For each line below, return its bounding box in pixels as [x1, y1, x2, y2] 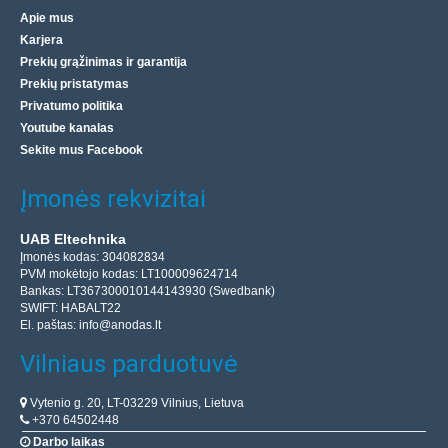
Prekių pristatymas [20, 77, 129, 92]
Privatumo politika [20, 99, 123, 114]
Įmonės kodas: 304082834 [20, 250, 165, 265]
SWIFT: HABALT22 [20, 301, 121, 316]
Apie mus [20, 11, 74, 26]
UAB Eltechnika [20, 232, 126, 248]
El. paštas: [20, 318, 79, 333]
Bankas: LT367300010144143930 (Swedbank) [20, 284, 275, 299]
